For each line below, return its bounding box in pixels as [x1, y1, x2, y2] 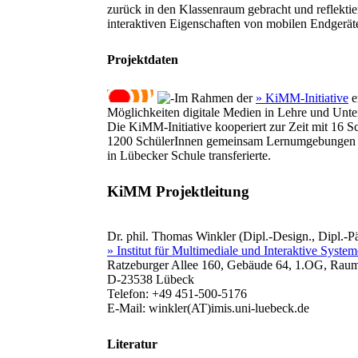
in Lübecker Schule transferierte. [107, 149, 271, 162]
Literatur [107, 337, 157, 352]
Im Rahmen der [174, 91, 256, 105]
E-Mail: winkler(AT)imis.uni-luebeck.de [107, 301, 309, 316]
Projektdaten [107, 53, 178, 67]
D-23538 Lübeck [107, 272, 194, 287]
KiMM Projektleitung [107, 182, 249, 200]
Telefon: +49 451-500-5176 [107, 287, 247, 301]
